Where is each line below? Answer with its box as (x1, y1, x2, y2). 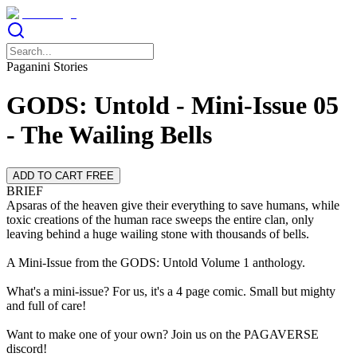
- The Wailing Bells (6, 120, 212, 150)
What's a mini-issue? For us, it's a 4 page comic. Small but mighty (6, 284, 335, 298)
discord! (6, 341, 47, 355)
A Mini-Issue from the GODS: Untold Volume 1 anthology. (6, 255, 305, 269)
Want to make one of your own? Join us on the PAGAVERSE (6, 327, 319, 341)
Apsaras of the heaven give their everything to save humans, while (6, 198, 339, 212)
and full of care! (6, 298, 86, 312)
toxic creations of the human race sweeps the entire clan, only (6, 212, 314, 226)
